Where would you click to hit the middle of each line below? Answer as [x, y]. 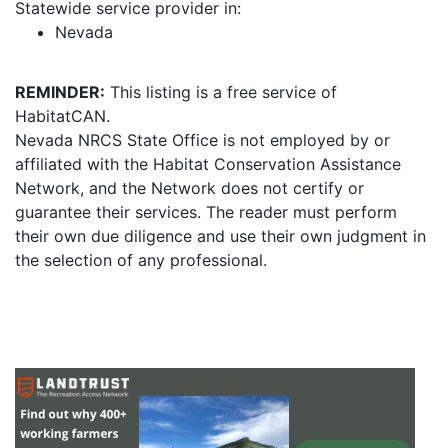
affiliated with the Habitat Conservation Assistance [208, 164]
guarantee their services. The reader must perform [206, 212]
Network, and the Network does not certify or [189, 188]
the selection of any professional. [141, 260]
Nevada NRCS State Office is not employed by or [202, 140]
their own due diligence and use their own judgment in [220, 236]
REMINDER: [60, 92]
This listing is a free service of [221, 92]
